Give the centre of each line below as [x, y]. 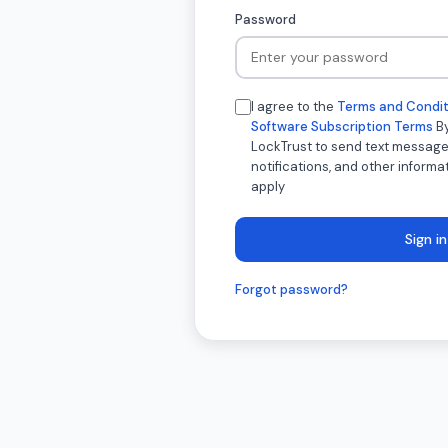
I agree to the [294, 106]
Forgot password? [291, 289]
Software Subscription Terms [342, 126]
